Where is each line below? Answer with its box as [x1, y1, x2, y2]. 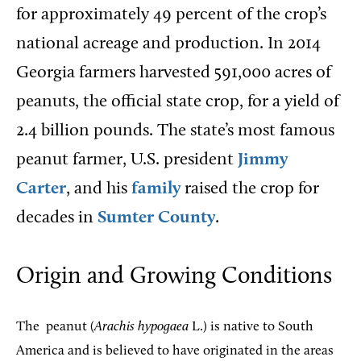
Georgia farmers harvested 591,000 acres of [16, 64, 331, 81]
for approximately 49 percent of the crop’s [16, 6, 326, 23]
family [131, 180, 180, 197]
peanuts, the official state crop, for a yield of [16, 93, 339, 110]
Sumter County [98, 210, 215, 226]
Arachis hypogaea [94, 320, 189, 334]
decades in [16, 210, 98, 226]
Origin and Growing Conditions [16, 265, 332, 288]
